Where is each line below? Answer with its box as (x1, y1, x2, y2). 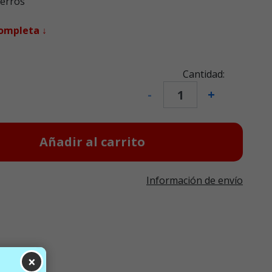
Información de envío (146, 174, 243, 188)
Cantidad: (183, 67, 225, 81)
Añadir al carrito (39, 134, 145, 151)
